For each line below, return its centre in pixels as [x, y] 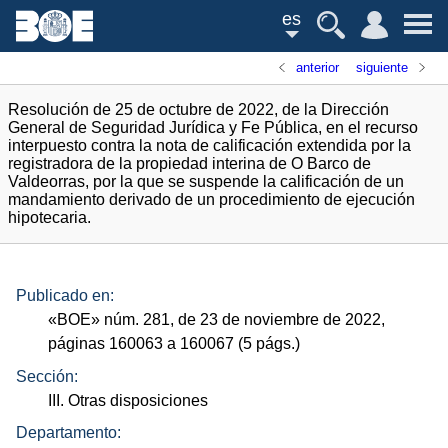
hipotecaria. [49, 217]
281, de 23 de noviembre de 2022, [262, 320]
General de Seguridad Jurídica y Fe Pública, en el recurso [213, 127]
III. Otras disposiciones [128, 400]
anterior [318, 67]
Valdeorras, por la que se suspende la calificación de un [206, 181]
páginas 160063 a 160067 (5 [152, 344]
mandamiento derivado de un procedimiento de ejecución [211, 199]
